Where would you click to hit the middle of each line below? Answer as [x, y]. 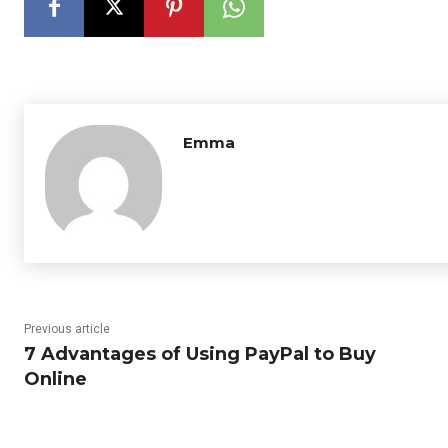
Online [55, 379]
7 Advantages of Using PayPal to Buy [200, 354]
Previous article [67, 329]
